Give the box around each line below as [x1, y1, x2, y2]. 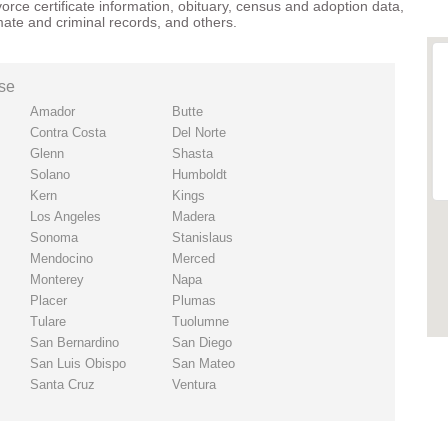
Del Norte [171, 125, 226, 140]
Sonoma [29, 230, 78, 245]
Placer [29, 293, 67, 308]
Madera [171, 209, 215, 224]
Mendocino [29, 251, 93, 266]
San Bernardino [29, 335, 119, 350]
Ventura [171, 377, 216, 392]
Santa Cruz [29, 377, 95, 392]
